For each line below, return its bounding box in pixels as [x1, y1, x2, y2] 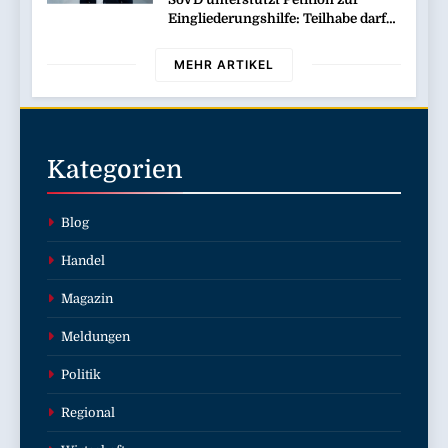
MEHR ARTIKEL [174, 56, 274, 72]
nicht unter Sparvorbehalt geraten [168, 29, 388, 45]
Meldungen [61, 328, 130, 344]
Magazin [61, 290, 113, 306]
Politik [61, 366, 101, 382]
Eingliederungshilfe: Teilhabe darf [168, 10, 387, 26]
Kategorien [47, 154, 183, 184]
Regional [61, 404, 115, 420]
